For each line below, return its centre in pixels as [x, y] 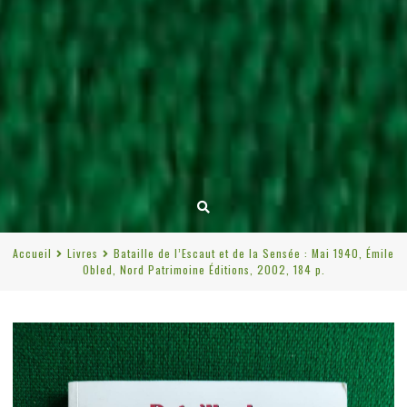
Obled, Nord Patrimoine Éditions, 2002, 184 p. [203, 270]
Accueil [32, 253]
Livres [83, 253]
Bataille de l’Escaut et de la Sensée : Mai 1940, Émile [254, 253]
